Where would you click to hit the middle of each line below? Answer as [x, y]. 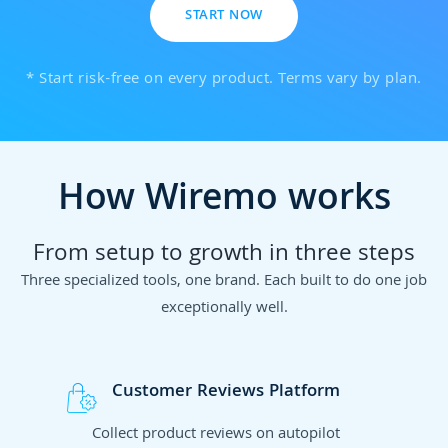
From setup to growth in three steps [224, 255]
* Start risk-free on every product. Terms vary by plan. [224, 80]
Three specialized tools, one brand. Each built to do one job [224, 281]
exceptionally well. [224, 308]
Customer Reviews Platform [225, 392]
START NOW [224, 16]
